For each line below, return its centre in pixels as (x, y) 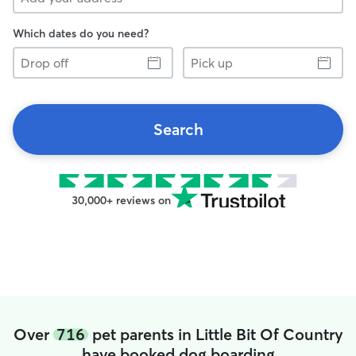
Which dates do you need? (81, 33)
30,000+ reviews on (121, 200)
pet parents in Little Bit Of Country (215, 334)
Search (178, 129)
